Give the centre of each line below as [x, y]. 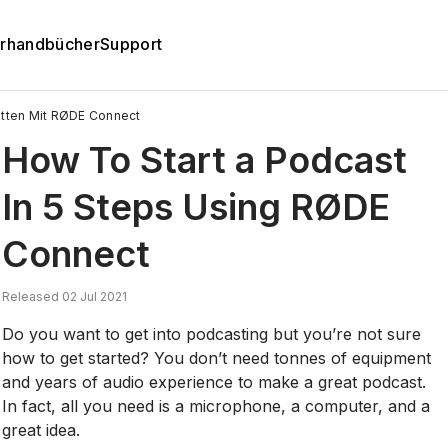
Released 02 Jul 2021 [65, 296]
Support [131, 44]
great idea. [41, 429]
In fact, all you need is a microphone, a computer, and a [216, 405]
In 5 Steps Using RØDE [196, 206]
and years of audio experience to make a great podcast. [214, 381]
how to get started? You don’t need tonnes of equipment [217, 357]
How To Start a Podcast [205, 159]
